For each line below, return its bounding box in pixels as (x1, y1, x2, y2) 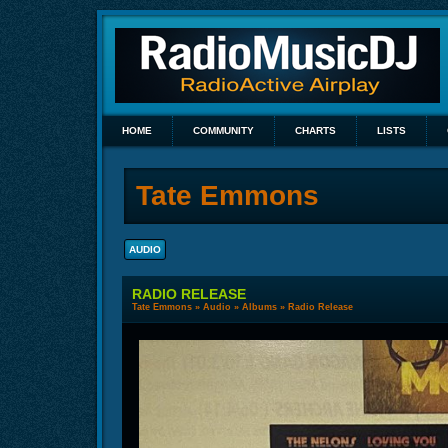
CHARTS (295, 125, 336, 136)
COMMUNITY (193, 125, 254, 136)
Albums (242, 302, 277, 312)
